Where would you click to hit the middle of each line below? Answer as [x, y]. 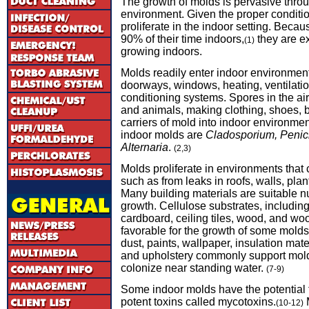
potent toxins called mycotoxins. [198, 302]
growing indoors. [161, 51]
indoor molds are [163, 135]
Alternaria [144, 147]
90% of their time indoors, [182, 39]
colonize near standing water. [193, 268]
